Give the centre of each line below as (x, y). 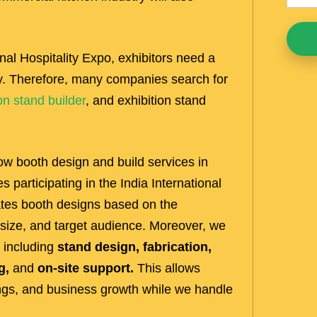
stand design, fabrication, (134, 247)
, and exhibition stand (146, 100)
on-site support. (86, 268)
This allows (167, 268)
